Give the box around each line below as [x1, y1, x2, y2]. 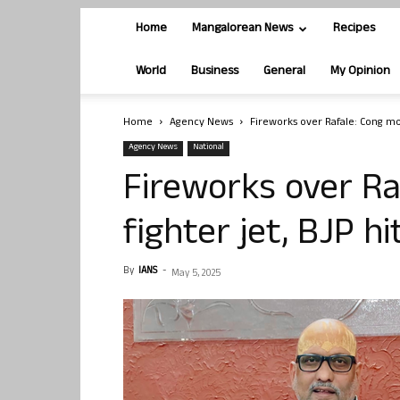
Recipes [333, 19, 375, 39]
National [193, 140, 224, 155]
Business [191, 62, 238, 82]
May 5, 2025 [171, 266, 221, 282]
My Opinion [330, 62, 390, 82]
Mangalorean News [192, 19, 293, 39]
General [263, 62, 305, 82]
